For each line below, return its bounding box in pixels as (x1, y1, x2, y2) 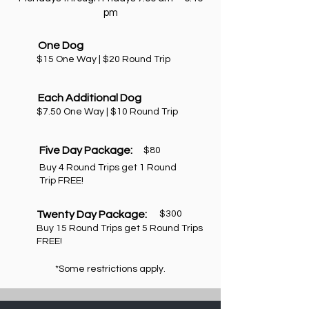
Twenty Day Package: (37, 209, 147, 220)
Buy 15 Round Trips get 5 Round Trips (37, 223, 203, 233)
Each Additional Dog (38, 92, 141, 103)
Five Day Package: (39, 145, 132, 156)
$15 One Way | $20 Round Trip (37, 54, 170, 64)
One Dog (38, 40, 83, 51)
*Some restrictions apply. (55, 264, 166, 274)
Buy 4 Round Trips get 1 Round (39, 163, 177, 172)
